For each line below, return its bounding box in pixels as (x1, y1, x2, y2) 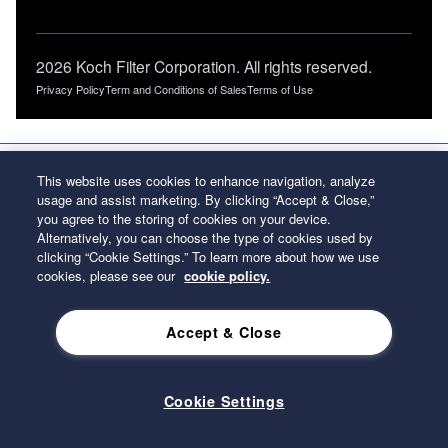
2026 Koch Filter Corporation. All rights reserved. (36, 55, 372, 78)
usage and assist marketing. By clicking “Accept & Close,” (37, 190, 375, 209)
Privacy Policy (36, 81, 105, 98)
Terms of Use (247, 81, 313, 98)
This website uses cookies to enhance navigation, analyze (37, 171, 376, 190)
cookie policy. (184, 266, 271, 285)
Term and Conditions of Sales (105, 81, 247, 98)
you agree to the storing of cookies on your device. (37, 209, 332, 228)
